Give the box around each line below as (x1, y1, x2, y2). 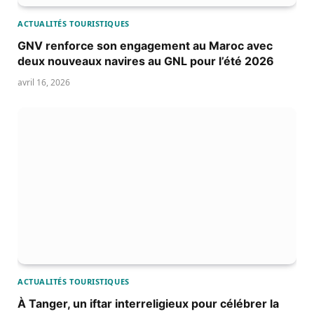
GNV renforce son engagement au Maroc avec (18, 39, 273, 53)
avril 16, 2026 (18, 76, 70, 89)
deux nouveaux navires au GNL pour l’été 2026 (18, 54, 274, 69)
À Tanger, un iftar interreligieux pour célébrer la (18, 296, 279, 311)
